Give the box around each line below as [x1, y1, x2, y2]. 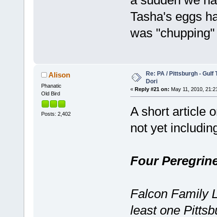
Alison [48, 70, 71, 79]
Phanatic [41, 82, 62, 89]
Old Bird [41, 90, 60, 96]
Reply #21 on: [134, 86, 170, 92]
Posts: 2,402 [41, 111, 71, 117]
